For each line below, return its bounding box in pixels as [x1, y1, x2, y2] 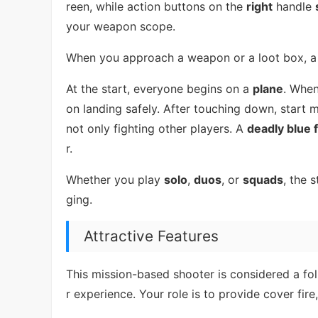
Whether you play [66, 172, 164, 187]
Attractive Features [83, 226, 219, 245]
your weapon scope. [66, 18, 175, 33]
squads [243, 172, 283, 187]
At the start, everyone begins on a [66, 81, 253, 96]
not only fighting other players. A [66, 121, 247, 136]
